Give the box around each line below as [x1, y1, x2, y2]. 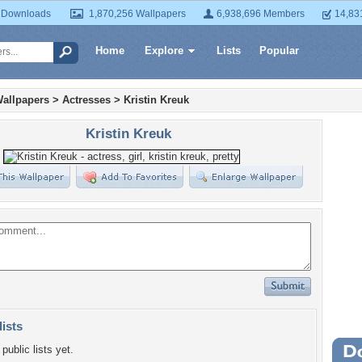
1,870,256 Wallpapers [89, 8, 186, 19]
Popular [259, 44, 299, 57]
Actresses [62, 94, 111, 106]
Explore [145, 44, 183, 57]
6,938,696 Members [217, 8, 305, 19]
